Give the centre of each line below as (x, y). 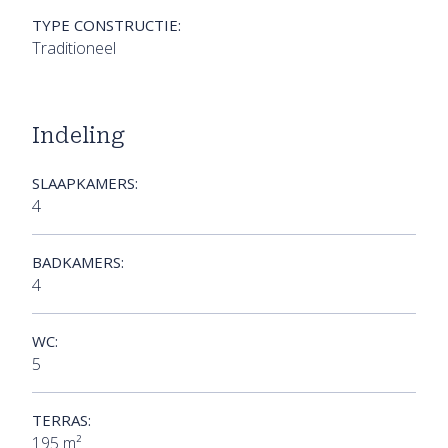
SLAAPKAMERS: (85, 183)
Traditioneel (74, 48)
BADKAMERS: (78, 262)
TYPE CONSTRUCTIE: (106, 25)
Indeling (79, 136)
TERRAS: (61, 420)
